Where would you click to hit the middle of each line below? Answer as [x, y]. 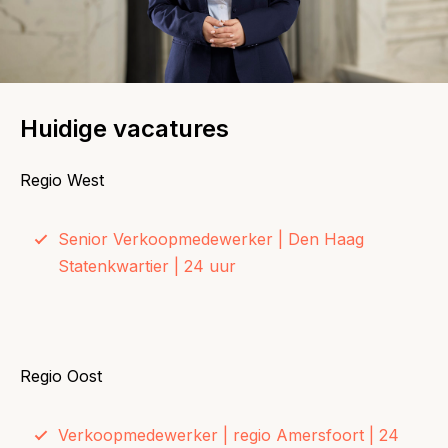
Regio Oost [61, 376]
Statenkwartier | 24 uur [147, 266]
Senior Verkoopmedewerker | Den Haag [211, 239]
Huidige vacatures [124, 128]
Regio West [62, 180]
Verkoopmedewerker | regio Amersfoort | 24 [228, 435]
